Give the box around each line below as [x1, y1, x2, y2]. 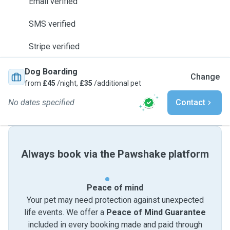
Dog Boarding [25, 67, 78, 76]
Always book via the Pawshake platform [21, 148, 209, 160]
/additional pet [92, 79, 141, 87]
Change [190, 72, 220, 82]
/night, [55, 79, 80, 87]
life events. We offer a [24, 207, 106, 217]
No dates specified [8, 98, 74, 107]
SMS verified [29, 19, 75, 29]
